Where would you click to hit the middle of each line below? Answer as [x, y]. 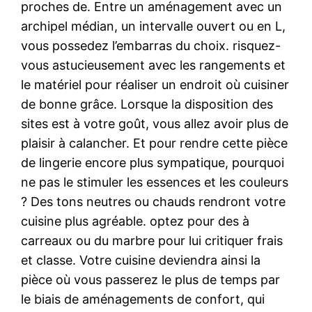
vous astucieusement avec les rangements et [154, 65]
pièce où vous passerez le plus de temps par [151, 279]
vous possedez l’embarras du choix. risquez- [151, 45]
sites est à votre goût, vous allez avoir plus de [155, 123]
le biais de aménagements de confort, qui [143, 299]
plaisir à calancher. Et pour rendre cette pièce [155, 143]
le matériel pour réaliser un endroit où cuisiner [155, 84]
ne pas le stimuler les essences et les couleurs [155, 182]
